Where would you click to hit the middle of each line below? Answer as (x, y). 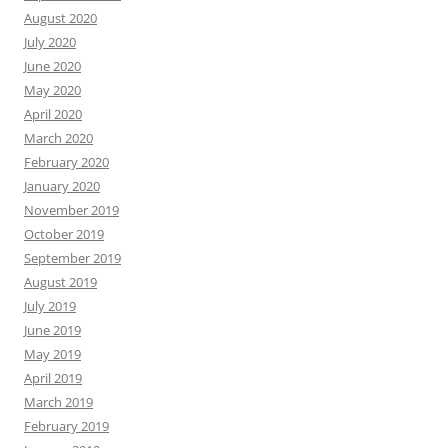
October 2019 (64, 234)
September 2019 (72, 258)
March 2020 (58, 138)
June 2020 (52, 66)
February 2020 (66, 162)
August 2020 (60, 18)
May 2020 (52, 90)
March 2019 (58, 402)
